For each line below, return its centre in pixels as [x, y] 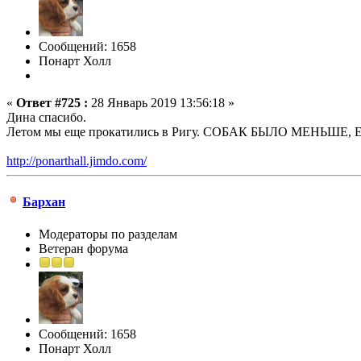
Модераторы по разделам [108, 234]
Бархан [44, 202]
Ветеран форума [83, 248]
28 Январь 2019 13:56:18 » [161, 103]
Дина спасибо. [46, 118]
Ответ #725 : [52, 103]
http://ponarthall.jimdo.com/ [77, 161]
